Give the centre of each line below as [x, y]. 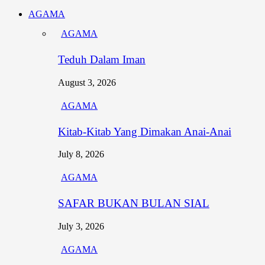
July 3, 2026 [81, 226]
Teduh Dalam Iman [102, 60]
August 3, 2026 [87, 82]
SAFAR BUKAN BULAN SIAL [134, 203]
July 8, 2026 [81, 154]
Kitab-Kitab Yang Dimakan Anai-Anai [145, 131]
